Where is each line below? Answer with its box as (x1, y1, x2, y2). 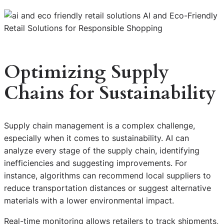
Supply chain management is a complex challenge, (4, 120, 195, 131)
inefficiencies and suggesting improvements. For (4, 158, 187, 168)
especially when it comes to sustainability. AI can (4, 133, 189, 143)
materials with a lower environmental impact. (4, 195, 174, 206)
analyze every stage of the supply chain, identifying (4, 145, 199, 156)
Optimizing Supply (4, 59, 169, 85)
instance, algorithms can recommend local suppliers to (4, 170, 211, 181)
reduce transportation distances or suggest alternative (4, 183, 211, 193)
